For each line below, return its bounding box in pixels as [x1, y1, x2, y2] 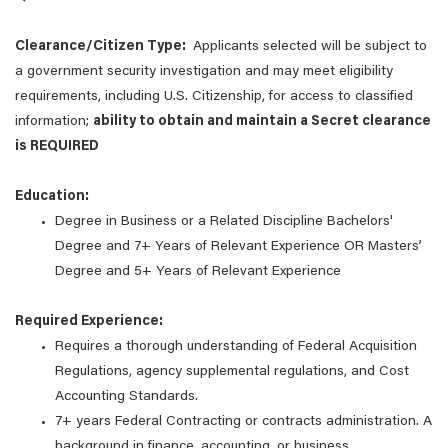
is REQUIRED [15, 140, 99, 154]
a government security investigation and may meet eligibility [15, 65, 393, 79]
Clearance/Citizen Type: [15, 40, 189, 54]
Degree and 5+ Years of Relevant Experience [55, 265, 341, 279]
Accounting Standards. [55, 390, 198, 404]
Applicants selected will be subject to [189, 40, 427, 54]
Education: [15, 190, 89, 204]
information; [15, 115, 93, 129]
